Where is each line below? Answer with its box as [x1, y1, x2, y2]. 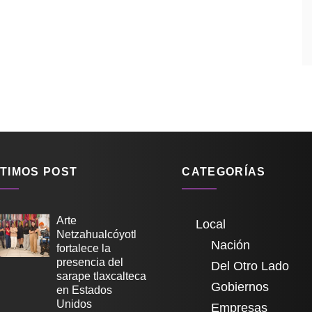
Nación [210, 237, 250, 252]
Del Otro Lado [210, 258, 289, 273]
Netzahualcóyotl [56, 228, 136, 240]
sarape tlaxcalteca [56, 270, 146, 282]
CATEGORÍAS [182, 165, 266, 178]
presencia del [56, 256, 123, 268]
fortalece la [56, 242, 111, 254]
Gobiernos [210, 279, 269, 294]
